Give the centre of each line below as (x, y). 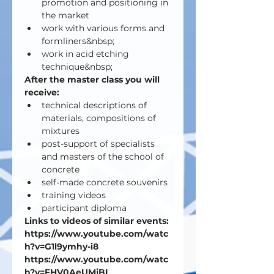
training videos (74, 195)
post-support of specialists (99, 144)
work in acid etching (87, 54)
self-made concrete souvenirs (105, 182)
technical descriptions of (95, 105)
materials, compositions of (100, 118)
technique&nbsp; (77, 67)
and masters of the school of (104, 157)
